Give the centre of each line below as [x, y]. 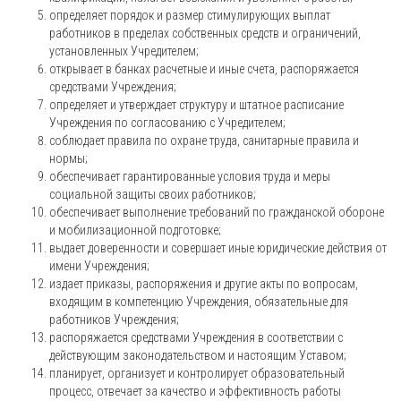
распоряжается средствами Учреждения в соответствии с [196, 337]
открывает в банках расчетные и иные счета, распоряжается [204, 69]
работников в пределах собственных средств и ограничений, [205, 33]
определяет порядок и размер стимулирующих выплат [190, 15]
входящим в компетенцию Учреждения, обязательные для [199, 302]
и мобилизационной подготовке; [135, 230]
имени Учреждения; [99, 266]
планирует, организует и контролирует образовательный [197, 373]
